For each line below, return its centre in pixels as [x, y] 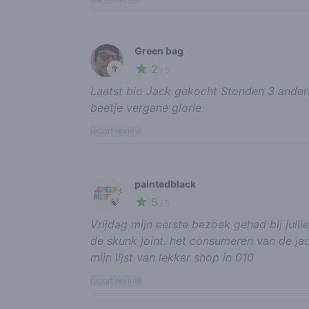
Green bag [159, 50]
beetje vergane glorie [146, 107]
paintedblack [165, 183]
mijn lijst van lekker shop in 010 [172, 257]
